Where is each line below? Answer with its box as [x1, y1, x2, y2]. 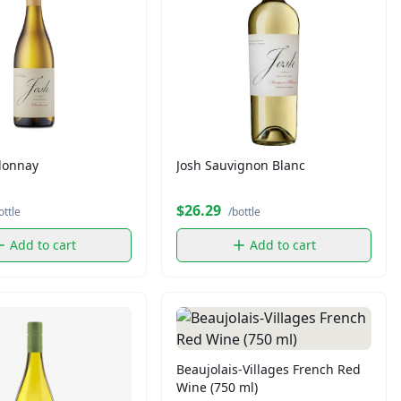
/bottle [228, 203, 260, 219]
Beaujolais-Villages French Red [176, 360, 361, 378]
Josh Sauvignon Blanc [176, 156, 305, 174]
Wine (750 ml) [176, 378, 258, 396]
